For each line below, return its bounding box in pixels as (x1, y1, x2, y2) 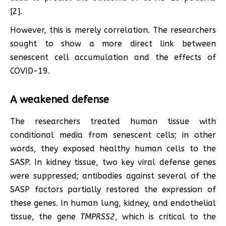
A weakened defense (10, 93, 109, 105)
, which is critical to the (115, 211, 216, 221)
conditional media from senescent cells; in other (10, 130, 216, 140)
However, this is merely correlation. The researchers (10, 25, 216, 35)
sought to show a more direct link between (10, 38, 216, 48)
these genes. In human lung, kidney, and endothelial (10, 198, 216, 208)
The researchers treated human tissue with (10, 116, 216, 126)
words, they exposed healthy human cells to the (10, 143, 216, 153)
